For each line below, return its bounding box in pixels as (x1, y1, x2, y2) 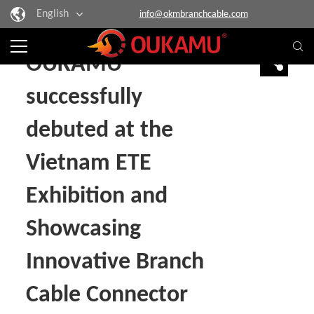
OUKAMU (26, 53, 123, 77)
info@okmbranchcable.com (139, 8, 248, 20)
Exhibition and (26, 184, 168, 209)
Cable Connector (26, 283, 189, 308)
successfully (26, 86, 143, 110)
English (36, 8, 69, 20)
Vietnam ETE (26, 151, 152, 176)
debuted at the (26, 118, 174, 143)
